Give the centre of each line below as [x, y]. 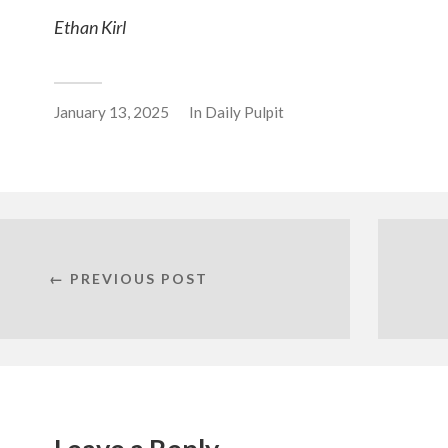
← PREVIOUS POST [128, 278]
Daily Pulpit [244, 111]
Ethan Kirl [90, 26]
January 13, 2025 [111, 111]
